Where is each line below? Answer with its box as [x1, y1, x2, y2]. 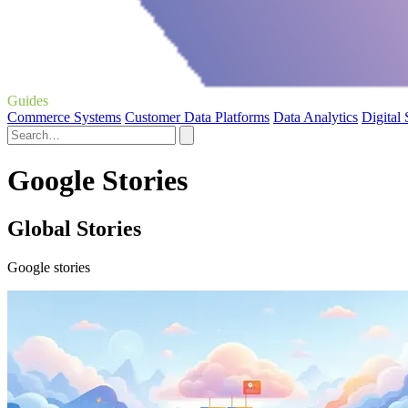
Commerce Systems [7, 108, 121, 125]
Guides [7, 92, 48, 108]
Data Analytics [273, 108, 358, 125]
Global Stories [7, 217, 141, 241]
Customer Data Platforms [125, 108, 270, 125]
